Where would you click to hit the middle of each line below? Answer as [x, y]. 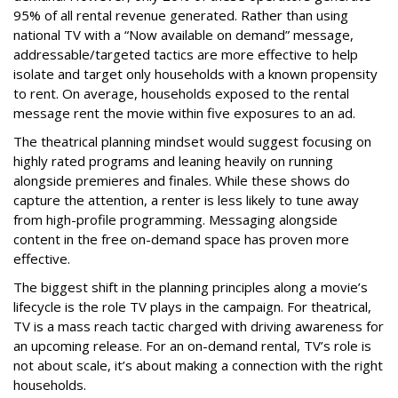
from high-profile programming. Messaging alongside [175, 219]
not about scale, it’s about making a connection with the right [198, 365]
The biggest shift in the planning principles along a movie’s [191, 287]
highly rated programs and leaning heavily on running [173, 160]
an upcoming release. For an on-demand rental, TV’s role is [192, 345]
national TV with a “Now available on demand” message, [183, 34]
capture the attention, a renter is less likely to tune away [186, 199]
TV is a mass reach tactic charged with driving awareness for [199, 326]
